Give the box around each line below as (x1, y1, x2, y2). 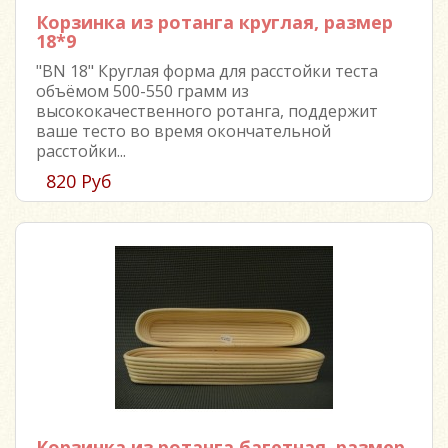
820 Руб (46, 169, 112, 193)
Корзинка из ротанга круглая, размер (36, 10, 393, 34)
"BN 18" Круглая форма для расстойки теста (36, 60, 378, 82)
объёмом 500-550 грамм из (36, 80, 249, 102)
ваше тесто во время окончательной (36, 120, 331, 142)
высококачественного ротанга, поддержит (36, 100, 378, 122)
